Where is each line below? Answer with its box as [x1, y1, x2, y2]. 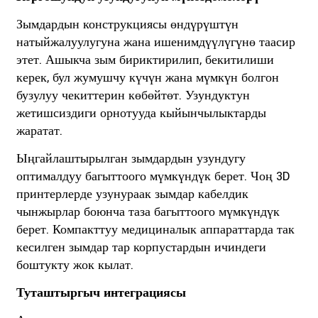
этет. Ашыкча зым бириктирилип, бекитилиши [16, 51, 274, 68]
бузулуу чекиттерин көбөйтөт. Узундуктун [16, 87, 250, 104]
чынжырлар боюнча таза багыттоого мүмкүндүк [16, 203, 280, 220]
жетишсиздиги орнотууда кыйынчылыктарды [16, 104, 266, 121]
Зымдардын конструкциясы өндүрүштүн [16, 16, 238, 33]
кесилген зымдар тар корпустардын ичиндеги [16, 238, 266, 256]
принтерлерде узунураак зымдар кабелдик [16, 185, 248, 202]
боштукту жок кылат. [16, 256, 133, 273]
